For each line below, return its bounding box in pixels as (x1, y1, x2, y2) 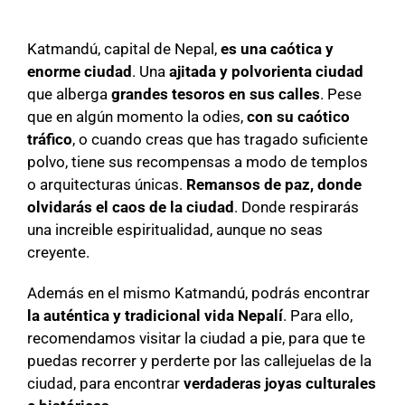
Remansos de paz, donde (186, 175, 362, 194)
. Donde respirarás (234, 198, 359, 217)
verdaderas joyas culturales (184, 374, 376, 393)
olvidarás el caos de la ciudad (27, 198, 234, 217)
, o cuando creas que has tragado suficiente (72, 130, 368, 149)
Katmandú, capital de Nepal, (27, 40, 221, 59)
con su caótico (243, 108, 350, 127)
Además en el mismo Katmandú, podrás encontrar (27, 284, 370, 303)
